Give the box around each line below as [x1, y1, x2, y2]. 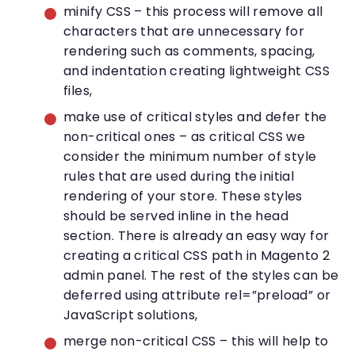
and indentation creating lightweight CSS [63, 62, 330, 81]
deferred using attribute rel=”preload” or [63, 286, 331, 305]
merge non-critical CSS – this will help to [63, 332, 329, 351]
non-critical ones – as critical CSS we [63, 128, 306, 147]
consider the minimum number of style [63, 147, 317, 166]
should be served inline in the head [63, 207, 288, 226]
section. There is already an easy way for [63, 227, 330, 246]
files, [63, 82, 93, 101]
